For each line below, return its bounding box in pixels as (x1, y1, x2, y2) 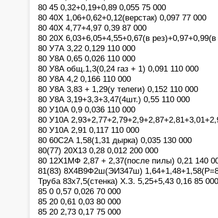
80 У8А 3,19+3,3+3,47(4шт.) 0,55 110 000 (38, 94, 190, 104)
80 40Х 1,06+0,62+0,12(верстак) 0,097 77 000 (38, 12, 206, 22)
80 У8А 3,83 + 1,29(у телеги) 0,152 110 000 (38, 84, 198, 94)
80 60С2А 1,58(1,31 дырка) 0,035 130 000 (38, 135, 192, 145)
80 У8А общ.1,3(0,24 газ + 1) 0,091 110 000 (38, 63, 199, 73)
